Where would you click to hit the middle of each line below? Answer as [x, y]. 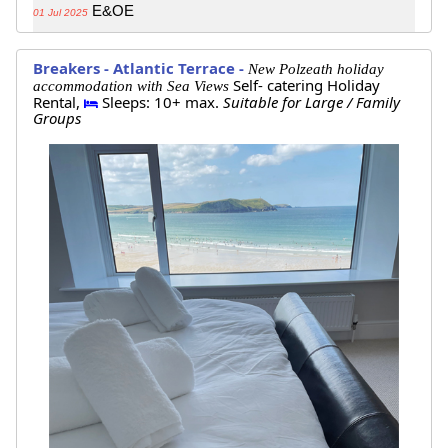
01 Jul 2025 [60, 13]
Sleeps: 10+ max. [160, 102]
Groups [57, 118]
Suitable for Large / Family [311, 102]
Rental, [58, 102]
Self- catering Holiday [306, 85]
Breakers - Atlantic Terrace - [140, 68]
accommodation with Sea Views [133, 86]
